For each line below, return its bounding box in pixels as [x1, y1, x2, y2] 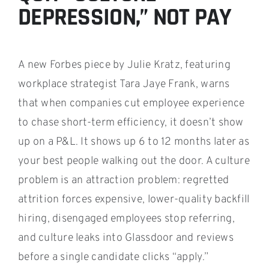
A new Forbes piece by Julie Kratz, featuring [17, 58, 231, 72]
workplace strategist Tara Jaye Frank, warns [17, 77, 230, 91]
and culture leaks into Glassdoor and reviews [17, 231, 234, 245]
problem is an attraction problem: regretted [17, 173, 229, 187]
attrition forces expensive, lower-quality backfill [17, 192, 250, 207]
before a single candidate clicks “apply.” [17, 250, 209, 264]
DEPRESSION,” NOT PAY [17, 2, 232, 34]
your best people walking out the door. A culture [17, 154, 250, 168]
